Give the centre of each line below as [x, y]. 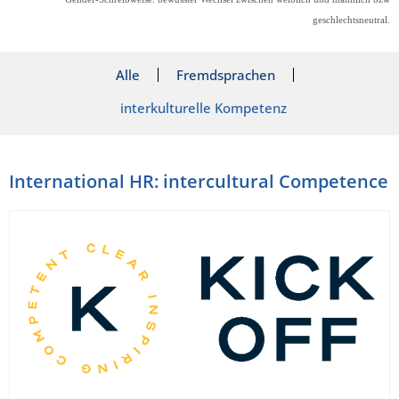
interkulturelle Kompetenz [203, 108]
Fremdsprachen [226, 75]
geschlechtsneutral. [351, 20]
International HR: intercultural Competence [199, 182]
